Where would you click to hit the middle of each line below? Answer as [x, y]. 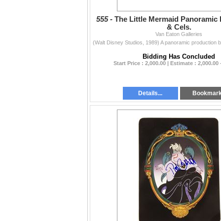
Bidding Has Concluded [179, 57]
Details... [150, 93]
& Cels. [179, 27]
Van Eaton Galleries [179, 34]
